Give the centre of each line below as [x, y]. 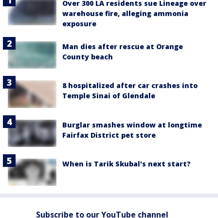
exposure [79, 24]
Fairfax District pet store [109, 135]
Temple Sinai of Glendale [109, 96]
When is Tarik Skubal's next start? [127, 163]
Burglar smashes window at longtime [132, 125]
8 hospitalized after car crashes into [130, 86]
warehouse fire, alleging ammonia [125, 14]
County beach [88, 57]
